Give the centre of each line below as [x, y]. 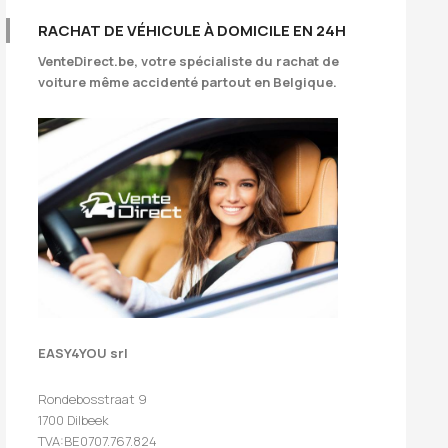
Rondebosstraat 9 [92, 398]
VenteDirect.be [86, 61]
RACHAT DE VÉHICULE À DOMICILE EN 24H [192, 30]
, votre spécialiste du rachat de [236, 61]
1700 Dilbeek [73, 419]
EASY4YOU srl [83, 352]
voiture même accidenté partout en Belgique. [187, 82]
